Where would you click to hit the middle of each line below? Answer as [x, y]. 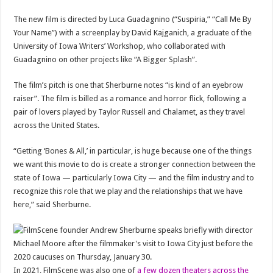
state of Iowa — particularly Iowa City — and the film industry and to [134, 178]
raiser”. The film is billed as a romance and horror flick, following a [130, 98]
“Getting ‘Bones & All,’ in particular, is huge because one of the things [133, 151]
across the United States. [57, 125]
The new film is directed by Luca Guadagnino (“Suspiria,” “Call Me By [133, 19]
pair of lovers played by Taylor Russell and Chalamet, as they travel [129, 112]
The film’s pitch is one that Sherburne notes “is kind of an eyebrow [129, 85]
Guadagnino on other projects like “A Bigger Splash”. [105, 59]
